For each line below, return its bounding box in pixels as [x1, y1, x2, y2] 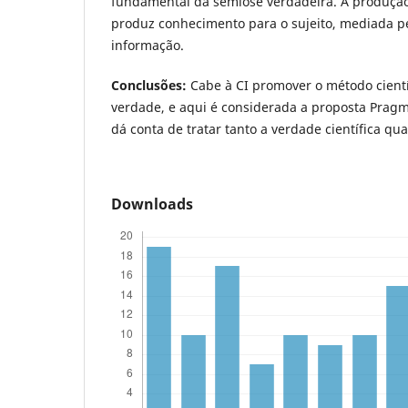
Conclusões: [111, 76, 187, 95]
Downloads [111, 194, 193, 215]
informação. [111, 36, 184, 55]
